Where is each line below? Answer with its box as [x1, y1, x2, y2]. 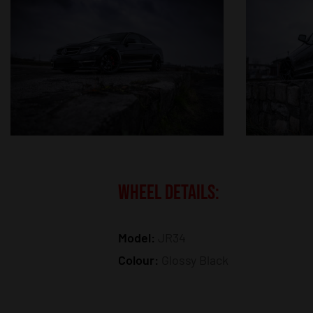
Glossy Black [161, 252, 229, 268]
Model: [118, 229, 159, 245]
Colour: [118, 252, 162, 268]
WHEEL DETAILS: [118, 180, 220, 205]
